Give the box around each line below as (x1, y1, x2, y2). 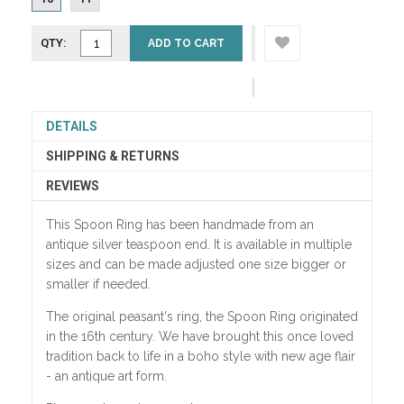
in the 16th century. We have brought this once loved (46, 329, 353, 344)
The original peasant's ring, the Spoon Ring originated (46, 309, 358, 324)
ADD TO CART (148, 37, 225, 50)
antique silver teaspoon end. (46, 237, 214, 252)
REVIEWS (46, 179, 99, 193)
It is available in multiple (214, 237, 352, 252)
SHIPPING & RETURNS (46, 149, 179, 163)
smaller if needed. (46, 277, 151, 291)
